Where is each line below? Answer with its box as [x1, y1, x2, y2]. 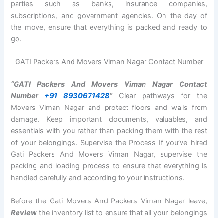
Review [11, 208, 37, 217]
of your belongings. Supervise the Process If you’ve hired [11, 138, 207, 147]
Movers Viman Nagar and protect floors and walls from [11, 103, 207, 112]
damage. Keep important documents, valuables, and [11, 115, 207, 124]
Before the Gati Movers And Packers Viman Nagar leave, [11, 196, 207, 205]
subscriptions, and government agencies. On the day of [11, 11, 207, 20]
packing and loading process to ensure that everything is [11, 162, 207, 171]
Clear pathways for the [112, 91, 207, 101]
